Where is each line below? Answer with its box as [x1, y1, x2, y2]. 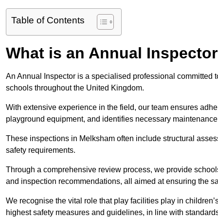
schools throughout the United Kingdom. [6, 84, 146, 92]
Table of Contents [11, 15, 85, 26]
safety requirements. [6, 146, 75, 155]
